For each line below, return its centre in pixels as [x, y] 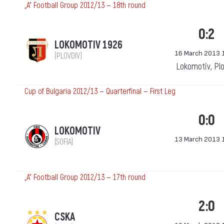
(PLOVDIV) [68, 56]
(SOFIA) [64, 142]
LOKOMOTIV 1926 [88, 45]
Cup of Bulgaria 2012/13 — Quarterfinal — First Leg [100, 91]
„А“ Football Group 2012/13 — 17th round [85, 177]
